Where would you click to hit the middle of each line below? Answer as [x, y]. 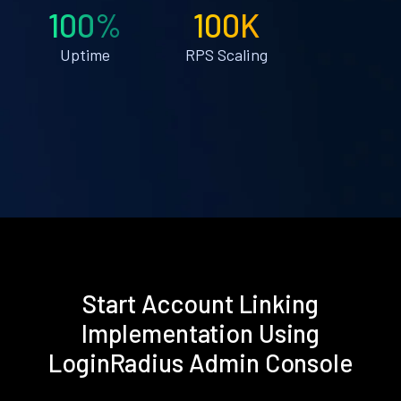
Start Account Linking [200, 303]
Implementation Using [200, 333]
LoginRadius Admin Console [200, 362]
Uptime [85, 54]
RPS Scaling [226, 54]
